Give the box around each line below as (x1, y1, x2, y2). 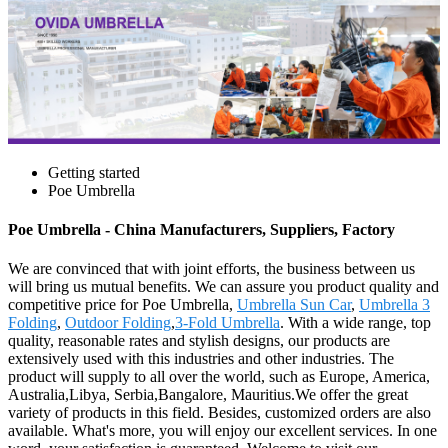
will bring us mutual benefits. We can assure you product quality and (8, 278, 439, 296)
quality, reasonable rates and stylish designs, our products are (8, 332, 390, 350)
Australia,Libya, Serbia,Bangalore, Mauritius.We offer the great (8, 386, 408, 404)
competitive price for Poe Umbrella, (8, 296, 237, 314)
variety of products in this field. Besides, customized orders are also (8, 404, 431, 422)
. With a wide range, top (280, 314, 431, 332)
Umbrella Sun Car (237, 296, 351, 314)
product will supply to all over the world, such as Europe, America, (8, 368, 430, 386)
